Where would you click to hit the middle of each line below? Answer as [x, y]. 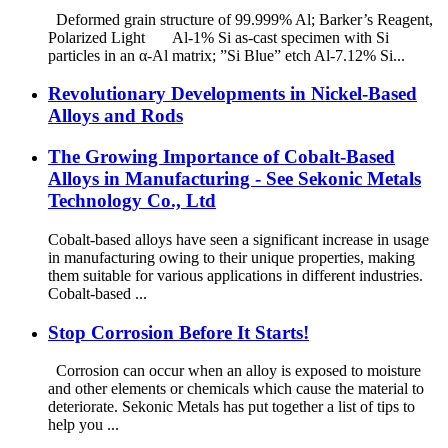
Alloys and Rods [115, 116]
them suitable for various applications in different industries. [235, 275]
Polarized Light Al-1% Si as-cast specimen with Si [218, 37]
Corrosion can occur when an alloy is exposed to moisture [234, 371]
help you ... [83, 425]
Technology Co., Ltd [132, 201]
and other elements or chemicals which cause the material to [236, 389]
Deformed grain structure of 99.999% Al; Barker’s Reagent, [240, 19]
